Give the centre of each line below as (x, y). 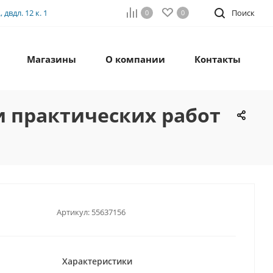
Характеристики (97, 261)
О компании (135, 59)
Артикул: (73, 212)
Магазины (51, 59)
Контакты (218, 59)
